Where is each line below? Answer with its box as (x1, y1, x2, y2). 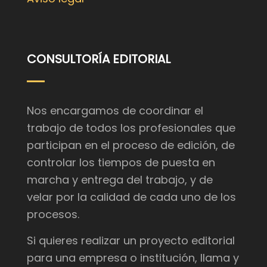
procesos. (27, 207, 79, 222)
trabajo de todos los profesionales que (27, 120, 235, 135)
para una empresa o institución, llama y (27, 250, 239, 265)
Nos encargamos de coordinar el (27, 103, 203, 118)
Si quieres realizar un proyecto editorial (27, 233, 235, 248)
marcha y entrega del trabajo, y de (27, 172, 213, 187)
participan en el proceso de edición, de (27, 138, 235, 153)
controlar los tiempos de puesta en (27, 155, 215, 170)
